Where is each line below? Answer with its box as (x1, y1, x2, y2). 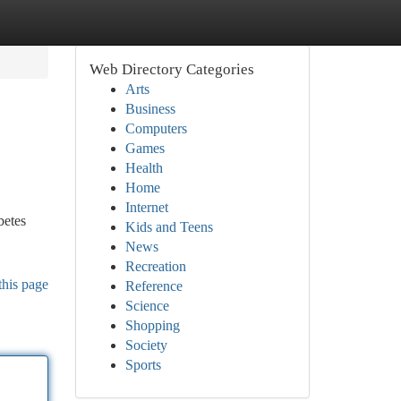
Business (124, 101, 175, 116)
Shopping (124, 318, 180, 333)
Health (124, 160, 163, 175)
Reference (124, 278, 183, 294)
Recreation (124, 259, 186, 274)
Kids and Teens (124, 219, 213, 235)
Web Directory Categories (89, 61, 254, 78)
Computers (124, 121, 187, 136)
